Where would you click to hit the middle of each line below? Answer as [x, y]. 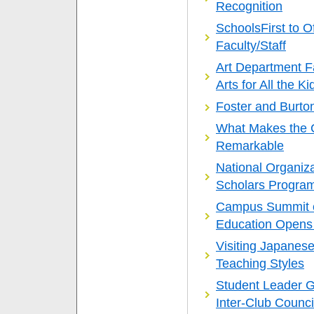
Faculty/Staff [251, 45]
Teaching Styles [260, 263]
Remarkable [250, 145]
